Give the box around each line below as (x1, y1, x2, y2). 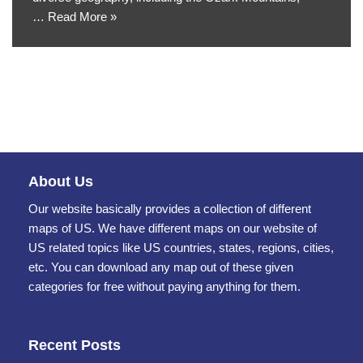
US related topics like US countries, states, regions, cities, (28, 241, 334, 254)
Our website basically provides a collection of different (28, 202, 311, 216)
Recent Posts (28, 337, 121, 353)
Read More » (48, 10, 117, 23)
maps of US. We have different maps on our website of (28, 221, 317, 235)
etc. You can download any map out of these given (28, 260, 293, 274)
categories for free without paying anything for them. (28, 280, 301, 293)
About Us (28, 173, 93, 190)
